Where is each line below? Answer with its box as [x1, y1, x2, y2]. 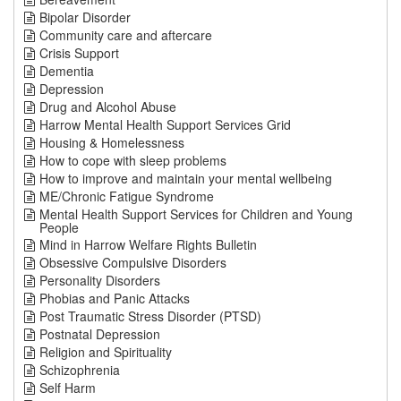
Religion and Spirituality [39, 343, 172, 361]
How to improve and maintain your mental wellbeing [39, 169, 332, 187]
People [39, 218, 79, 236]
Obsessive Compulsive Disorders [39, 253, 226, 271]
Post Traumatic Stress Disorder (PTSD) [39, 307, 261, 325]
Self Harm [39, 379, 96, 397]
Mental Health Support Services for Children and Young [39, 205, 353, 223]
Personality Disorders [39, 271, 160, 289]
